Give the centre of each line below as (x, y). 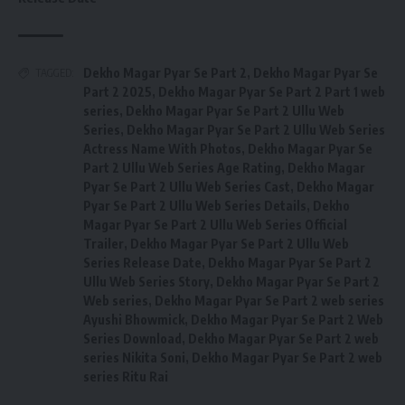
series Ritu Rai (126, 377)
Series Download (132, 339)
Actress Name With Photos (162, 149)
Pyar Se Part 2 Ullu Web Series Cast (187, 187)
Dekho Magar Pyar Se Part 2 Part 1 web (272, 92)
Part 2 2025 (118, 92)
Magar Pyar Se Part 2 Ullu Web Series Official (215, 225)
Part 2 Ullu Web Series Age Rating (182, 168)
